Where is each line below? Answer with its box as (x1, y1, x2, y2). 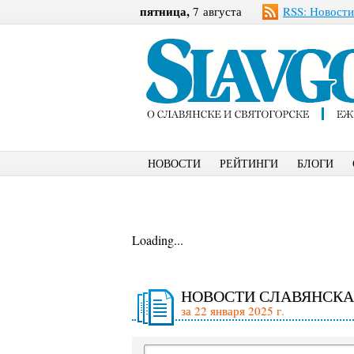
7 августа (190, 3, 242, 19)
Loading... (132, 232, 183, 248)
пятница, (140, 2, 190, 20)
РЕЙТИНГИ (220, 156, 278, 171)
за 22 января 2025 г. (181, 303, 284, 318)
